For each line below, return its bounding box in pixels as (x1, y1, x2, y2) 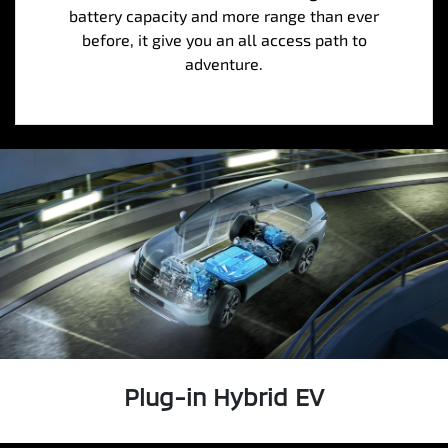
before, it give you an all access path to (81, 30, 367, 50)
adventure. (185, 54, 263, 74)
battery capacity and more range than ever (69, 6, 379, 26)
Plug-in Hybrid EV (124, 382, 324, 412)
